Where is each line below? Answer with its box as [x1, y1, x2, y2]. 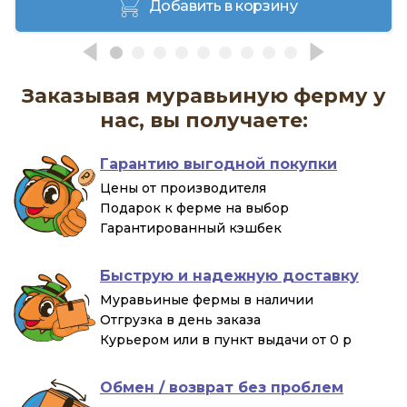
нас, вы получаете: [99, 107, 308, 133]
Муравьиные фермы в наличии [100, 291, 313, 308]
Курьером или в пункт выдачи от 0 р [100, 331, 352, 348]
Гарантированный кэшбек [100, 219, 282, 236]
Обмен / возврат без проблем [100, 378, 343, 396]
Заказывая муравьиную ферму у [21, 83, 386, 108]
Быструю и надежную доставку [100, 266, 359, 284]
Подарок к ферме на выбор [100, 199, 289, 216]
